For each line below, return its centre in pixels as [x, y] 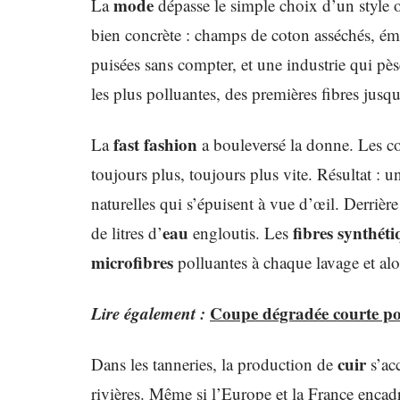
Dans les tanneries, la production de [214, 364]
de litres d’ [127, 233]
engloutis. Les [241, 233]
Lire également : [148, 313]
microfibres [132, 262]
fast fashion [155, 144]
